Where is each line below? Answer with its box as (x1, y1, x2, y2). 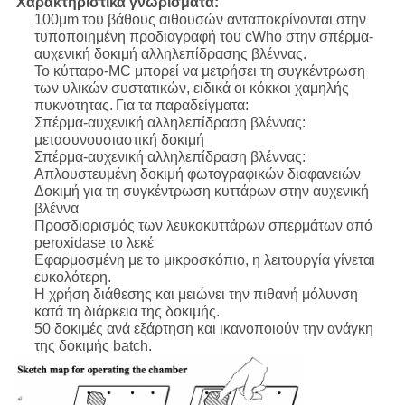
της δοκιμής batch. (33, 338, 152, 354)
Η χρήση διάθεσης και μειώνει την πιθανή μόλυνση (33, 287, 358, 303)
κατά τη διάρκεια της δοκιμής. (33, 304, 220, 320)
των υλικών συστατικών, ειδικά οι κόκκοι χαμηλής (33, 80, 349, 97)
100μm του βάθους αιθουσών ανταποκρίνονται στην (33, 12, 366, 28)
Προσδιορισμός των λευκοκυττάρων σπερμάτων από (33, 218, 372, 234)
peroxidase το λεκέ (33, 235, 154, 251)
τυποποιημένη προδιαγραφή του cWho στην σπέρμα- (33, 29, 373, 45)
